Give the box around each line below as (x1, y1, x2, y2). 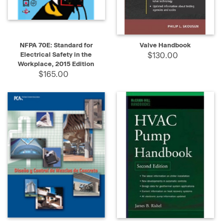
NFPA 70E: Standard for (19, 41, 93, 49)
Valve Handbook (139, 41, 191, 49)
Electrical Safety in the (20, 50, 92, 58)
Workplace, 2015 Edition (18, 60, 94, 68)
